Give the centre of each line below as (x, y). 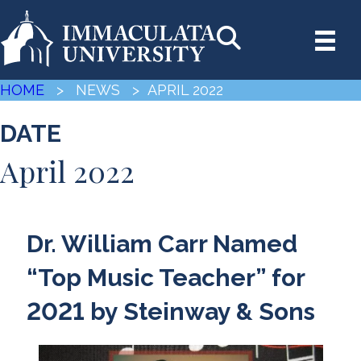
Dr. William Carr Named (162, 243)
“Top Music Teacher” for (165, 277)
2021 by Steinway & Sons (170, 311)
